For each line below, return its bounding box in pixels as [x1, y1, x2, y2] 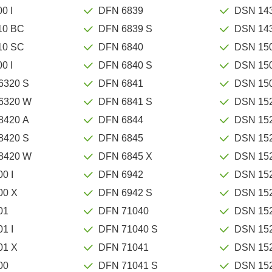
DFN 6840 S [98, 59, 153, 70]
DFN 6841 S [98, 96, 153, 107]
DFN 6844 [98, 114, 144, 125]
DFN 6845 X [98, 151, 153, 161]
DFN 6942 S [98, 187, 153, 198]
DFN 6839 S [98, 23, 153, 34]
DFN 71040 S [98, 223, 158, 234]
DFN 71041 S [98, 260, 158, 271]
